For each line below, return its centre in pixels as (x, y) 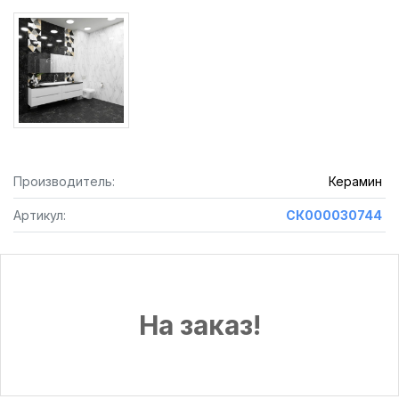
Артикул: (40, 215)
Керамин (355, 181)
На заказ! (199, 325)
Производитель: (64, 181)
